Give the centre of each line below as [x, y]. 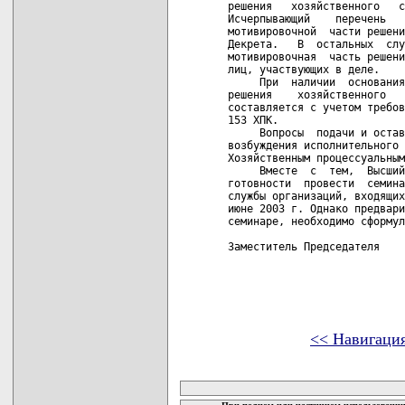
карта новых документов [267, 369]
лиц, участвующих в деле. [304, 70]
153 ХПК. [253, 120]
